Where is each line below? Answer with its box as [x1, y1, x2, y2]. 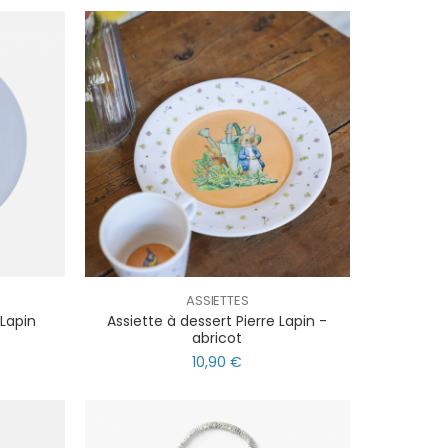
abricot [192, 327, 243, 348]
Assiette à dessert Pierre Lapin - [107, 310, 328, 331]
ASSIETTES [185, 290, 249, 310]
